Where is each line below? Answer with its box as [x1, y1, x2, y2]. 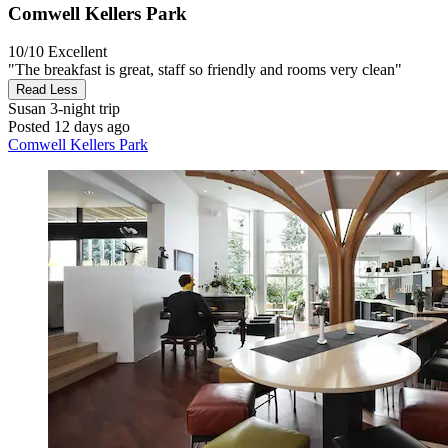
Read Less [16, 82, 78, 98]
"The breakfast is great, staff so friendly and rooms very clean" [8, 61, 402, 79]
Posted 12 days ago [8, 118, 130, 136]
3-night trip [46, 100, 120, 118]
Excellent [48, 43, 107, 61]
